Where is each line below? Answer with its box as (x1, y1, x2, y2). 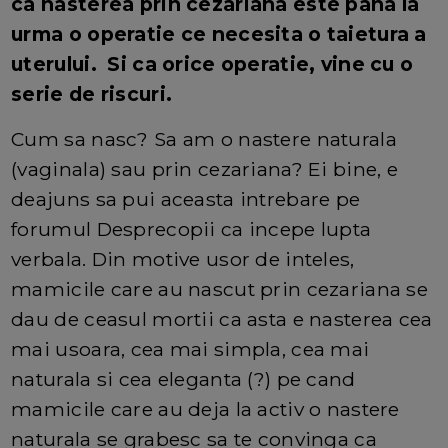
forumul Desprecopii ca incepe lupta (11, 217, 372, 242)
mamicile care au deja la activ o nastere (11, 397, 400, 422)
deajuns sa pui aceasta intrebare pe (11, 187, 361, 212)
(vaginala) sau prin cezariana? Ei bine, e (11, 157, 399, 182)
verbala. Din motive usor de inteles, (11, 247, 355, 272)
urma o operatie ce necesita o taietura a (11, 22, 427, 47)
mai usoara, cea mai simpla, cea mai (11, 337, 370, 362)
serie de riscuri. (11, 82, 173, 107)
